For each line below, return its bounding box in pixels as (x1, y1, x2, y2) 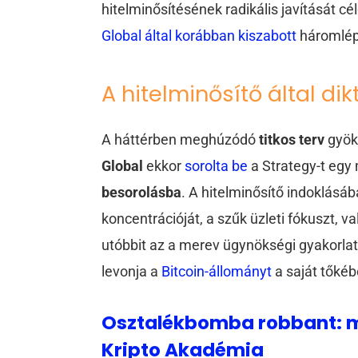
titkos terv (259, 130, 325, 148)
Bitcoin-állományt (161, 262, 272, 280)
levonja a (101, 262, 162, 280)
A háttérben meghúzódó (101, 130, 260, 148)
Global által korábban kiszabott (101, 27, 297, 45)
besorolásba (101, 183, 182, 201)
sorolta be (185, 157, 249, 174)
